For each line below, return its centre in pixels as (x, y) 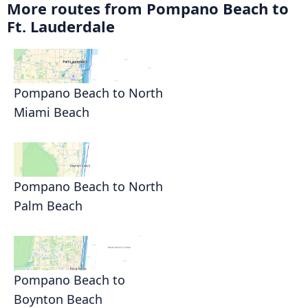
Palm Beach (48, 206)
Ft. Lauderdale (61, 26)
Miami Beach (52, 112)
